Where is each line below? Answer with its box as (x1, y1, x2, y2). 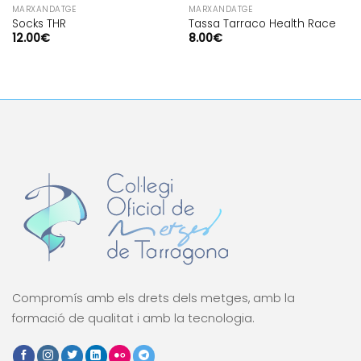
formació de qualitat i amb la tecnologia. (12, 310, 255, 326)
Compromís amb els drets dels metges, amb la (12, 290, 295, 306)
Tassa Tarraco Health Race (188, 16, 336, 32)
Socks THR (11, 16, 66, 32)
